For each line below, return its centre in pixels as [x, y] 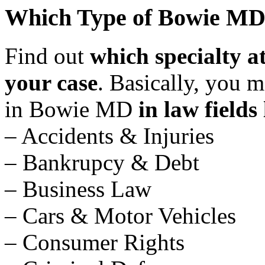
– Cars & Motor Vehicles [120, 216]
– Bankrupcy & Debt [102, 163]
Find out [47, 56]
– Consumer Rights [95, 243]
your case [51, 83]
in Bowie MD [72, 109]
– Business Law [78, 189]
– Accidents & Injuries [109, 136]
